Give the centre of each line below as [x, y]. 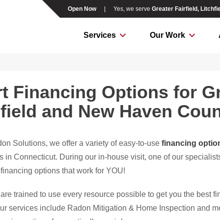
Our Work [167, 35]
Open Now [82, 9]
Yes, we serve [132, 9]
